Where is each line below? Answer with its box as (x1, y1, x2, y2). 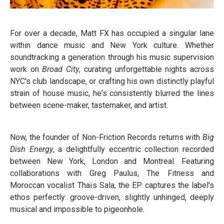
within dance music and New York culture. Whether (10, 40, 214, 50)
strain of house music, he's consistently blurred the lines (10, 88, 214, 98)
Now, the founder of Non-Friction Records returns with (10, 132, 202, 142)
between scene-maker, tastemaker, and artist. (10, 100, 168, 110)
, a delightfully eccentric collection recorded (52, 144, 214, 154)
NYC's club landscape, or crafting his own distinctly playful (10, 76, 214, 86)
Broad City (42, 64, 79, 74)
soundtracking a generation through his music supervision (10, 52, 214, 62)
